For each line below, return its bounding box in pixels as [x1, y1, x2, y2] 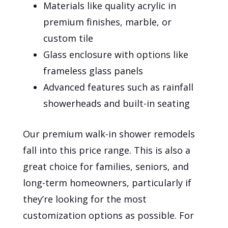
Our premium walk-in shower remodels [23, 128, 195, 140]
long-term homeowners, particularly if [23, 177, 192, 189]
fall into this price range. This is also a [23, 144, 191, 157]
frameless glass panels [43, 65, 144, 77]
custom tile [43, 32, 94, 45]
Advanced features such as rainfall [43, 81, 194, 94]
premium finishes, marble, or [43, 16, 172, 28]
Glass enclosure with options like [43, 48, 189, 61]
